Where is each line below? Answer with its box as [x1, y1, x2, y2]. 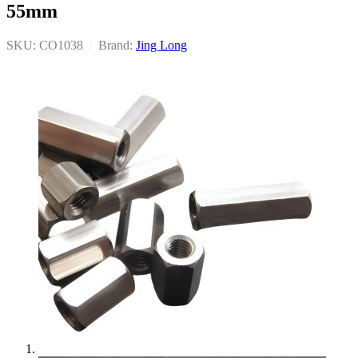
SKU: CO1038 [6, 38, 86, 52]
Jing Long [136, 38, 187, 52]
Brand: [92, 38, 136, 52]
